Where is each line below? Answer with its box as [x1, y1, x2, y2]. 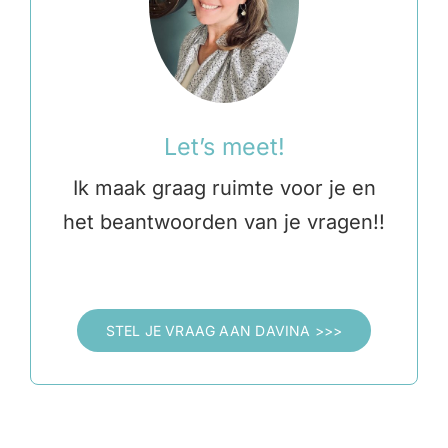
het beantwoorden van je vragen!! [63, 210, 385, 235]
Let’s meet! [163, 132, 285, 162]
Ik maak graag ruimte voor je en [72, 176, 376, 201]
